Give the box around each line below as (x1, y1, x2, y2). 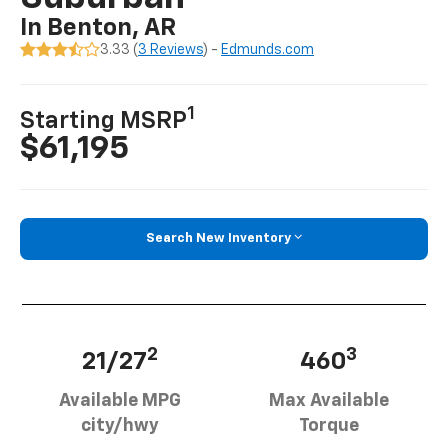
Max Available (268, 391, 389, 410)
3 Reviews (138, 43, 204, 58)
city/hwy (80, 416, 159, 435)
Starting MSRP (20, 109, 188, 134)
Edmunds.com (221, 43, 315, 58)
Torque (298, 416, 359, 435)
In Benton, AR (20, 16, 177, 41)
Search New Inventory (146, 232, 291, 246)
